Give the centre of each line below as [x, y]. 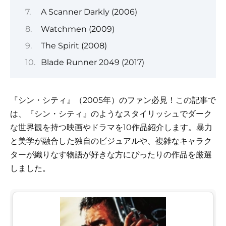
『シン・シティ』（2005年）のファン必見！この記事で [113, 100]
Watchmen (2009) [77, 29]
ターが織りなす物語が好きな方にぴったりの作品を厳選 [111, 155]
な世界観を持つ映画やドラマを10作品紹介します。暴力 [111, 128]
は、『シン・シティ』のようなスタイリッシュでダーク [111, 114]
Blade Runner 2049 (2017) [92, 63]
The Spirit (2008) [74, 45]
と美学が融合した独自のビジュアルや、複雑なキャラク [111, 141]
